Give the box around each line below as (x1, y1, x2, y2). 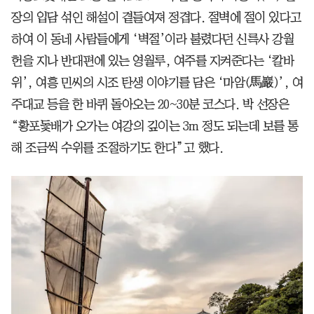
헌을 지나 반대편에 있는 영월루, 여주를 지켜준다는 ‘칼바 (11, 55, 294, 68)
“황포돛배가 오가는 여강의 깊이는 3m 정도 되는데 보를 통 (11, 120, 299, 133)
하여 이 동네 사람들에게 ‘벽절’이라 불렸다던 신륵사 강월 (11, 33, 294, 46)
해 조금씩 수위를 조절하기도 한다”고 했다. (11, 142, 223, 155)
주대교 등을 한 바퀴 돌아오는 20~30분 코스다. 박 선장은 (11, 98, 289, 111)
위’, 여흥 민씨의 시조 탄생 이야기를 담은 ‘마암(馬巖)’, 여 (11, 76, 303, 90)
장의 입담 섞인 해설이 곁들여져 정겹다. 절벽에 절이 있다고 (11, 11, 301, 25)
